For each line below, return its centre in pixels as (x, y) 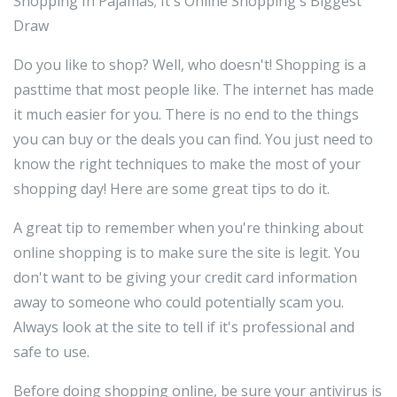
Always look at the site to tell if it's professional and (184, 327)
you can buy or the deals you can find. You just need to (193, 139)
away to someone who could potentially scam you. (179, 302)
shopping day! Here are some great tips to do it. (171, 188)
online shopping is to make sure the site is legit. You (187, 252)
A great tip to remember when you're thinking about (188, 227)
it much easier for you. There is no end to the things (186, 114)
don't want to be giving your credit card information (185, 277)
